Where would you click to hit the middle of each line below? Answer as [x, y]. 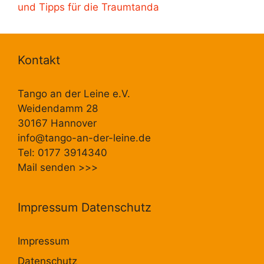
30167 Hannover [57, 123]
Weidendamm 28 [58, 109]
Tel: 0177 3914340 [62, 153]
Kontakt [39, 60]
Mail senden [48, 168]
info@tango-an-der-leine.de [84, 138]
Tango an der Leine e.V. [74, 94]
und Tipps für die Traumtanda [88, 7]
